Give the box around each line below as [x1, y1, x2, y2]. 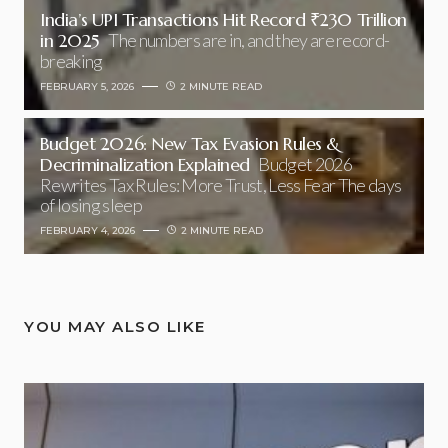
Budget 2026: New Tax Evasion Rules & [40, 132, 340, 155]
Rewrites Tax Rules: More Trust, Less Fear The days [40, 174, 402, 196]
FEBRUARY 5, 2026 [40, 80, 134, 93]
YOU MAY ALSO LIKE [24, 317, 206, 336]
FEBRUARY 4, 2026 [40, 224, 135, 237]
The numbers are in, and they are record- [108, 29, 390, 51]
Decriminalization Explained [40, 153, 250, 176]
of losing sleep [40, 194, 142, 216]
